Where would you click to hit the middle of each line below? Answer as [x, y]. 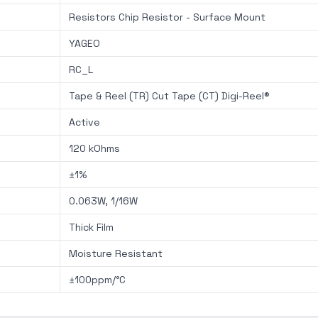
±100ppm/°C [97, 280]
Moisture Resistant [116, 253]
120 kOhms [94, 148]
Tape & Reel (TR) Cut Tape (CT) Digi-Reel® [169, 96]
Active [84, 122]
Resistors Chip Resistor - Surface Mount [167, 17]
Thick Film [91, 227]
